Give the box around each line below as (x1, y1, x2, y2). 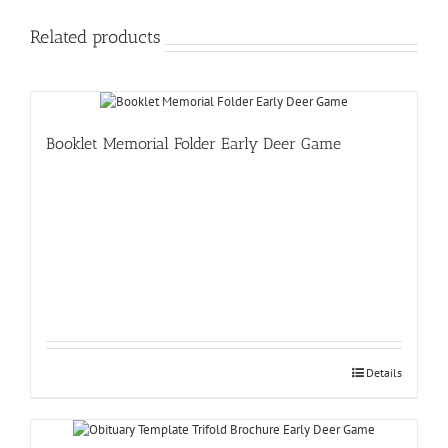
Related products (30, 25, 161, 48)
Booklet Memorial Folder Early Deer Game (46, 133, 341, 153)
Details (366, 364, 402, 380)
